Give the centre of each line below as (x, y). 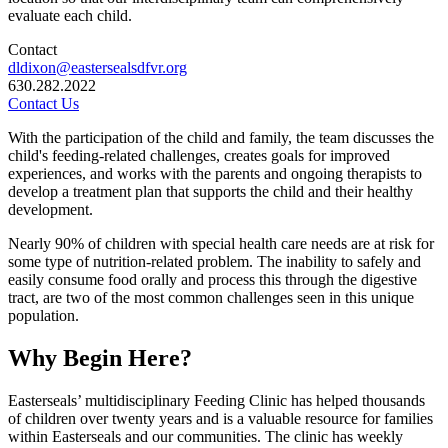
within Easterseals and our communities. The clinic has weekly (205, 436)
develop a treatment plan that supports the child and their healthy (210, 191)
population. (43, 315)
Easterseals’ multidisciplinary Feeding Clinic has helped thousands (216, 400)
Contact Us (43, 103)
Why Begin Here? (100, 357)
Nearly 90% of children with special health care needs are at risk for (221, 243)
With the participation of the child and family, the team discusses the (221, 137)
